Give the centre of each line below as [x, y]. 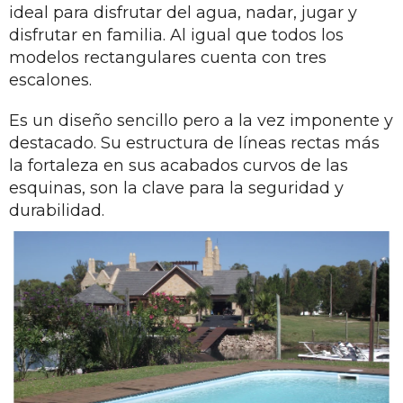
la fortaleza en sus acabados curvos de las [179, 166]
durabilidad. [57, 210]
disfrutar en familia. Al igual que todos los [176, 35]
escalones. [50, 80]
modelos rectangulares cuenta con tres [168, 58]
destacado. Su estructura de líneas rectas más [194, 143]
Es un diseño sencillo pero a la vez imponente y [201, 121]
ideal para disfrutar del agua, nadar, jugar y [183, 13]
